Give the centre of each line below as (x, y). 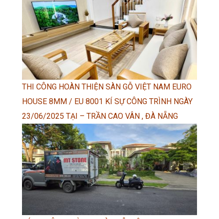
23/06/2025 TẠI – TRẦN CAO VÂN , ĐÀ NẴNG (100, 116)
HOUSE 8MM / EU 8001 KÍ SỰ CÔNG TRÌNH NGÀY (107, 102)
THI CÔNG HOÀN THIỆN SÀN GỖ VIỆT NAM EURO (107, 87)
